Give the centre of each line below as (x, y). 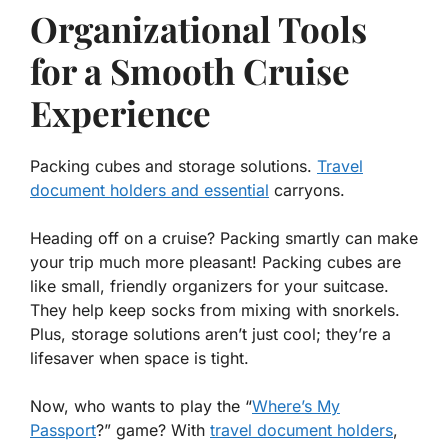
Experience (120, 113)
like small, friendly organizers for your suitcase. (209, 286)
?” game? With (153, 430)
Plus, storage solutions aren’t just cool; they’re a (210, 334)
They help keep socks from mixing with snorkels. (215, 310)
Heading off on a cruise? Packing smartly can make (224, 238)
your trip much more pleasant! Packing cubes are (215, 262)
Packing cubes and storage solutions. (173, 166)
